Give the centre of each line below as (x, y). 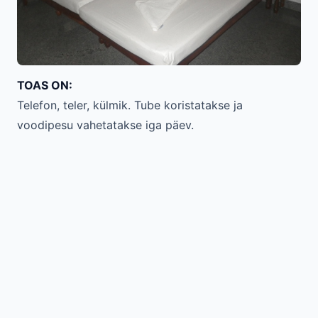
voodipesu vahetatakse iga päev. (105, 125)
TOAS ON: (45, 85)
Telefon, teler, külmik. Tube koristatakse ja (130, 105)
